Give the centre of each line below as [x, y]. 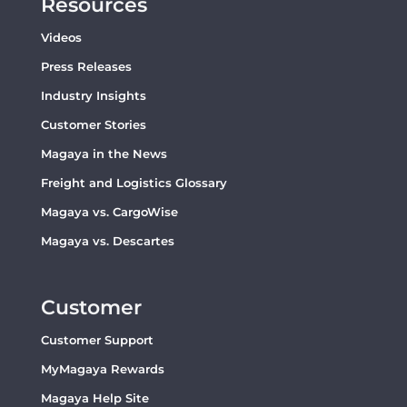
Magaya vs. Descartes [107, 240]
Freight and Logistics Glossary [134, 182]
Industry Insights [93, 95]
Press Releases [86, 66]
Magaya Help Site [94, 397]
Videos [61, 37]
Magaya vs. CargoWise [109, 211]
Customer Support [97, 339]
